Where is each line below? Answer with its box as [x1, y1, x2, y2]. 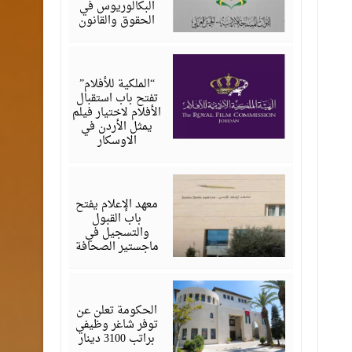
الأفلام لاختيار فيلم [72, 102, 162, 123]
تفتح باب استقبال [75, 88, 158, 109]
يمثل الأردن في [81, 116, 153, 137]
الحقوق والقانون [79, 10, 156, 31]
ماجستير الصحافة [75, 236, 159, 258]
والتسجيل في [84, 222, 149, 244]
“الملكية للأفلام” [79, 74, 155, 95]
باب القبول [92, 208, 142, 229]
